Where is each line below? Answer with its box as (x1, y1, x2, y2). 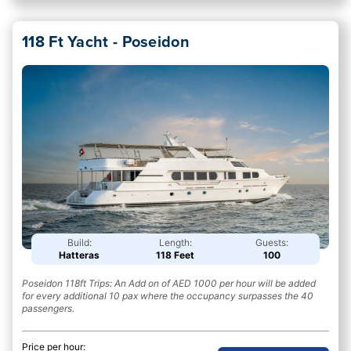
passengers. (22, 302, 74, 314)
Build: (67, 236, 92, 248)
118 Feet (156, 248, 195, 261)
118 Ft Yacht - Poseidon (22, 29, 190, 52)
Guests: (255, 236, 288, 248)
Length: (158, 236, 192, 248)
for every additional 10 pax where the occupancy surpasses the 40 (22, 289, 313, 302)
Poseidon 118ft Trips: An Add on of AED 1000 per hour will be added (22, 277, 316, 289)
